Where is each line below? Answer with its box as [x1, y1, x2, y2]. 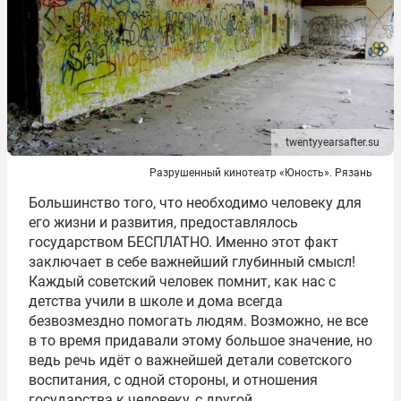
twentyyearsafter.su [286, 136, 380, 149]
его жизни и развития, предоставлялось [29, 214, 298, 232]
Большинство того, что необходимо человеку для [29, 194, 362, 212]
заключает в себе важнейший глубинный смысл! [29, 253, 355, 271]
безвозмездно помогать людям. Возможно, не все [29, 312, 368, 330]
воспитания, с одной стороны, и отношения [29, 371, 318, 389]
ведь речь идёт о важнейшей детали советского [29, 352, 352, 370]
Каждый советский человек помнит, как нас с [29, 273, 336, 291]
